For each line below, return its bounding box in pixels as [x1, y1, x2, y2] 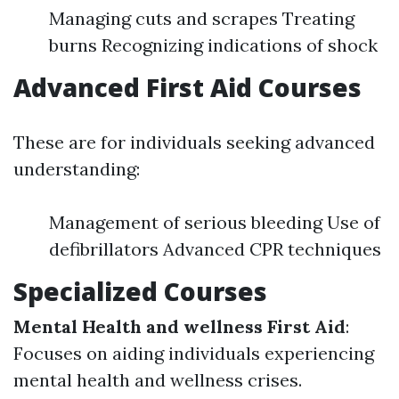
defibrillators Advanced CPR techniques [49, 238, 381, 261]
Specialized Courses [13, 274, 267, 309]
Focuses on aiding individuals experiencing [13, 342, 374, 365]
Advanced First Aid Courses [13, 70, 362, 105]
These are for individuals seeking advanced [13, 131, 375, 154]
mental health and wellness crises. [13, 369, 302, 392]
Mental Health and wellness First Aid [13, 315, 346, 338]
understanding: [13, 158, 140, 181]
